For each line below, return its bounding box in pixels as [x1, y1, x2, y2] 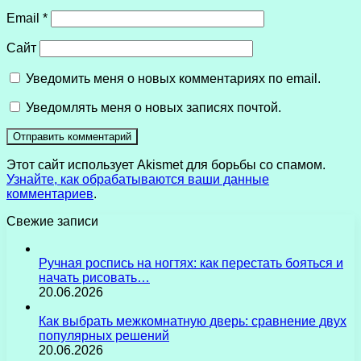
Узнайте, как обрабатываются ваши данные [6, 172, 269, 187]
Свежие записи [6, 214, 98, 229]
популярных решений [39, 329, 169, 343]
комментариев [6, 187, 93, 201]
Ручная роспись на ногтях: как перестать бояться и [39, 256, 343, 271]
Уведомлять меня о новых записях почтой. [26, 101, 281, 115]
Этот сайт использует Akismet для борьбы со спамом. [6, 158, 326, 172]
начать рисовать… [39, 271, 150, 285]
